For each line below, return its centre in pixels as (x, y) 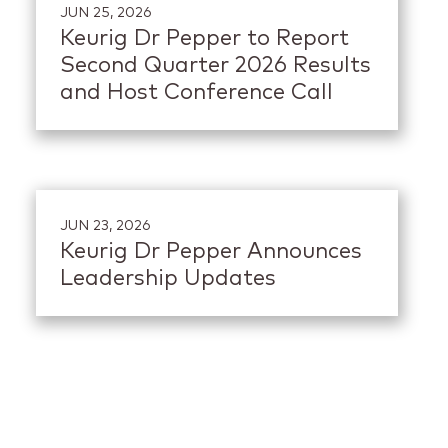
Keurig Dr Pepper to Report (204, 38)
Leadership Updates (168, 278)
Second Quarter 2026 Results (215, 65)
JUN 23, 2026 (105, 225)
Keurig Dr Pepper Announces (211, 251)
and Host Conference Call (196, 92)
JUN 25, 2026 (106, 12)
